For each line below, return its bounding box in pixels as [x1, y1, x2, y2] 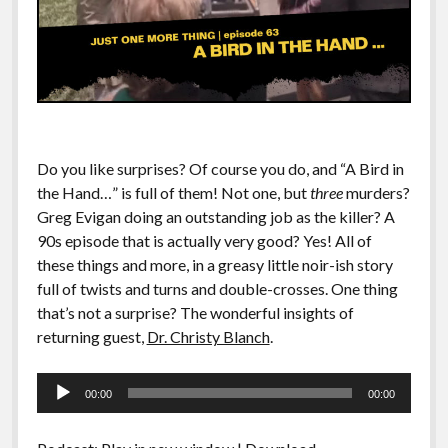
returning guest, [36, 327, 147, 347]
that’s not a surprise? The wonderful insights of [36, 303, 354, 323]
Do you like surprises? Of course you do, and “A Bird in [36, 159, 404, 179]
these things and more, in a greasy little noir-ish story [36, 255, 393, 275]
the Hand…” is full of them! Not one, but [36, 183, 310, 203]
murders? [342, 183, 410, 203]
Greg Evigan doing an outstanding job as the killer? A [36, 207, 395, 227]
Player [35, 398, 80, 418]
